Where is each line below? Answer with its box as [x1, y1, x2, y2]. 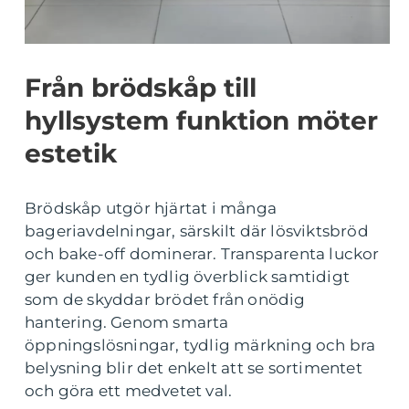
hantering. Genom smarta [25, 312, 229, 331]
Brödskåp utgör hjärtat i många [25, 198, 277, 217]
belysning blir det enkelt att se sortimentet [25, 358, 362, 377]
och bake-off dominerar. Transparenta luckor [25, 244, 380, 263]
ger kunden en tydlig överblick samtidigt [25, 267, 351, 286]
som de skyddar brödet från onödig [25, 289, 306, 309]
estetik [25, 137, 117, 169]
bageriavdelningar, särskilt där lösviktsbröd [25, 221, 369, 240]
